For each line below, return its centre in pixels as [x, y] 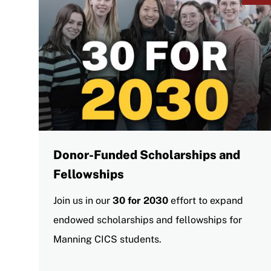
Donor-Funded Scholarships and [147, 155]
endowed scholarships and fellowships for [148, 220]
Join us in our [83, 200]
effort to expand [206, 200]
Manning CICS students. [109, 239]
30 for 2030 [140, 200]
